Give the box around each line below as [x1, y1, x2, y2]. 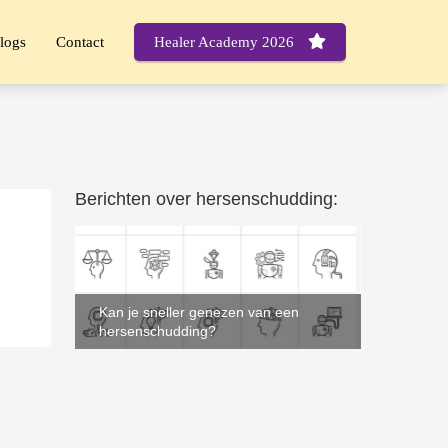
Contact [56, 33, 104, 50]
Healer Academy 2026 [154, 34, 298, 50]
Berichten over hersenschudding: [74, 189, 338, 209]
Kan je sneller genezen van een [98, 303, 299, 320]
